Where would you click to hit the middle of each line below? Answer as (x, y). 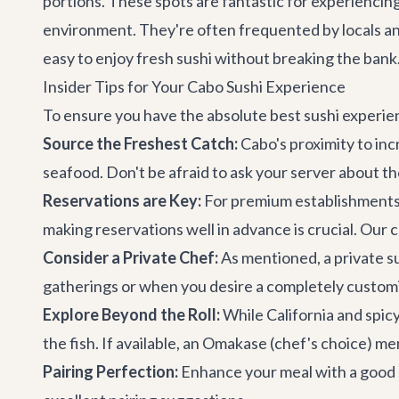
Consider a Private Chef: (130, 257)
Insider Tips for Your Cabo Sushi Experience (194, 86)
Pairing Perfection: (110, 371)
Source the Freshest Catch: (140, 143)
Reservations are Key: (122, 200)
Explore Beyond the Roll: (131, 314)
